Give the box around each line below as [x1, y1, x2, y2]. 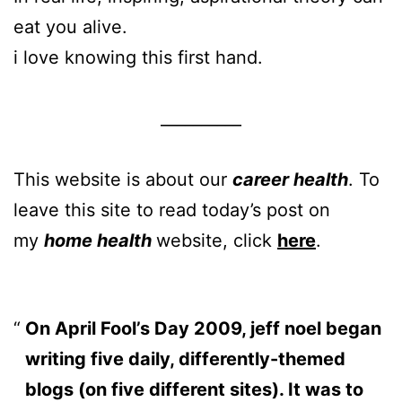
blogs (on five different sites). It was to [24, 378, 363, 400]
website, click [156, 229, 277, 251]
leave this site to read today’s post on [13, 198, 330, 221]
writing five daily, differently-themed [24, 347, 345, 370]
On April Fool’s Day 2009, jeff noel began [24, 317, 381, 339]
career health [232, 168, 348, 190]
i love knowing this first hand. [13, 46, 263, 68]
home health [44, 229, 156, 251]
